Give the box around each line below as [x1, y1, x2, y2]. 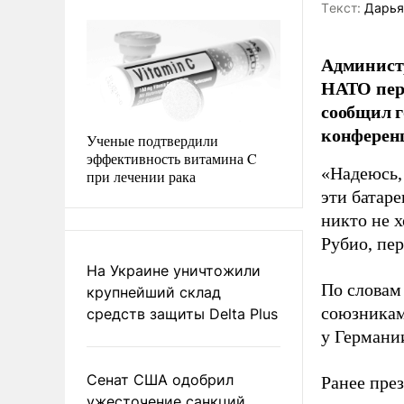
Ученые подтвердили [87, 130, 218, 150]
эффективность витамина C [87, 148, 257, 168]
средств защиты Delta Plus [87, 304, 278, 323]
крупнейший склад [87, 282, 221, 301]
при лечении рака [87, 166, 196, 186]
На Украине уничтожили [87, 261, 261, 280]
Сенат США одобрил [87, 370, 234, 389]
